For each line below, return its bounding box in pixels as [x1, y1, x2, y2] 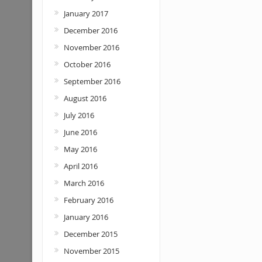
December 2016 [63, 25, 118, 36]
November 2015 [63, 246, 119, 256]
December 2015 [63, 229, 118, 239]
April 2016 [63, 161, 98, 171]
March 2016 [63, 178, 104, 188]
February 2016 [63, 195, 113, 205]
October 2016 [63, 59, 111, 70]
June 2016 [63, 127, 97, 137]
